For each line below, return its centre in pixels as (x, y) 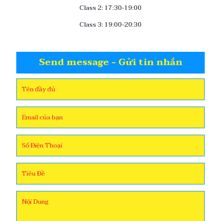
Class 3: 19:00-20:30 (110, 25)
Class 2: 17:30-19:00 (110, 8)
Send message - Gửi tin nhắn (110, 62)
